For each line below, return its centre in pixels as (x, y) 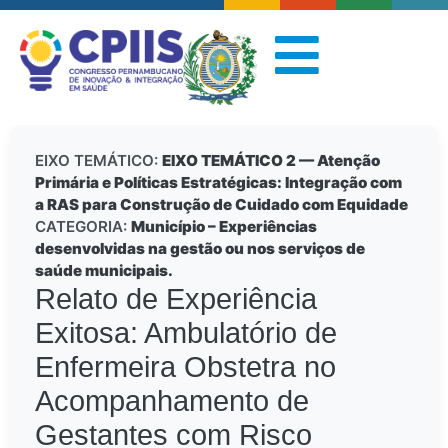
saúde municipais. (104, 271)
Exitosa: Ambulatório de (186, 333)
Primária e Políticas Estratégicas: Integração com (218, 183)
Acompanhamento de (172, 401)
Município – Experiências (224, 227)
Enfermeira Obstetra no (185, 367)
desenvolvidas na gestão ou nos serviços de (200, 249)
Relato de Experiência (176, 299)
